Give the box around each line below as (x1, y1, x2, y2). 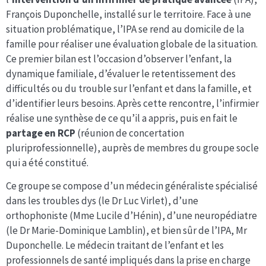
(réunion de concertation (77, 126, 184, 140)
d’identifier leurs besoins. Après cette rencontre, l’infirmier (6, 96, 259, 110)
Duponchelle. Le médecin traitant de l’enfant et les (6, 238, 224, 252)
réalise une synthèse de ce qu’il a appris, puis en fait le (6, 111, 237, 125)
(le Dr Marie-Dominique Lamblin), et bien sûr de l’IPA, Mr (6, 223, 247, 237)
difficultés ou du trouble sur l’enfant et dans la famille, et (6, 81, 252, 95)
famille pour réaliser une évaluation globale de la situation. (6, 37, 258, 50)
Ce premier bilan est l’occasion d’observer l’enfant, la (6, 52, 232, 65)
